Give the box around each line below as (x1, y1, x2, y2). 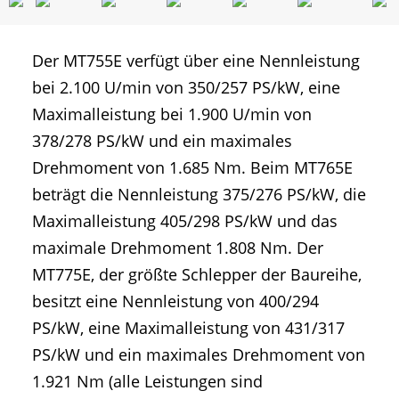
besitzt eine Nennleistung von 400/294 (32, 290, 319, 313)
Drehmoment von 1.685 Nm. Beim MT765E (32, 157, 353, 179)
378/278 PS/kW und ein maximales (32, 130, 292, 152)
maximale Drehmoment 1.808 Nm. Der (32, 237, 323, 259)
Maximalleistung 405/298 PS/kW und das (32, 210, 338, 232)
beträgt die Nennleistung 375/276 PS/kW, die (32, 183, 366, 206)
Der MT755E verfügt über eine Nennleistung (32, 50, 360, 72)
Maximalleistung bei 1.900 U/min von (32, 103, 312, 126)
